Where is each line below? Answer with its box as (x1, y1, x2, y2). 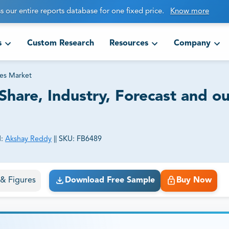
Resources (109, 39, 148, 48)
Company (173, 39, 211, 48)
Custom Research (27, 39, 94, 48)
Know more (170, 8, 209, 16)
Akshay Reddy (5, 135, 52, 143)
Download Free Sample (64, 176, 155, 185)
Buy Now (176, 176, 212, 185)
